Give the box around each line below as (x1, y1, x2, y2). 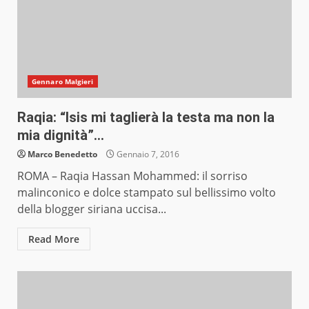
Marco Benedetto (28, 148, 97, 161)
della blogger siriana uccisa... (17, 201, 166, 217)
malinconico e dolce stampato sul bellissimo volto (17, 185, 276, 201)
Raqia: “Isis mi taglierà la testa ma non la (17, 109, 275, 126)
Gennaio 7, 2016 (114, 148, 179, 161)
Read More (28, 232, 79, 246)
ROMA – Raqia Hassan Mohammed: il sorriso (17, 168, 248, 184)
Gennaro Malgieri (32, 77, 94, 87)
